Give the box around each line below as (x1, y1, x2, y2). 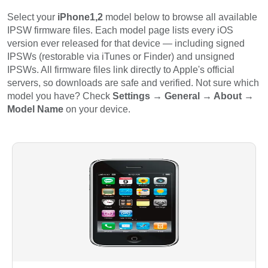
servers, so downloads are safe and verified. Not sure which (7, 78, 259, 89)
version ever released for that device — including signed (7, 38, 245, 49)
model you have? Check (7, 91, 112, 102)
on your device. (63, 104, 130, 115)
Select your (7, 12, 57, 23)
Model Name (7, 104, 63, 115)
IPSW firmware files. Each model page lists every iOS (7, 25, 233, 36)
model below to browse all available (103, 12, 257, 23)
